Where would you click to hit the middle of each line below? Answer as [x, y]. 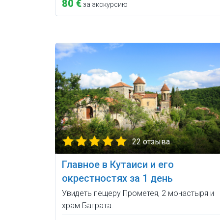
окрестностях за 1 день [117, 178]
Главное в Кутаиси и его [118, 164]
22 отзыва [151, 141]
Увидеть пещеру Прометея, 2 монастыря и [138, 193]
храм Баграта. [88, 205]
